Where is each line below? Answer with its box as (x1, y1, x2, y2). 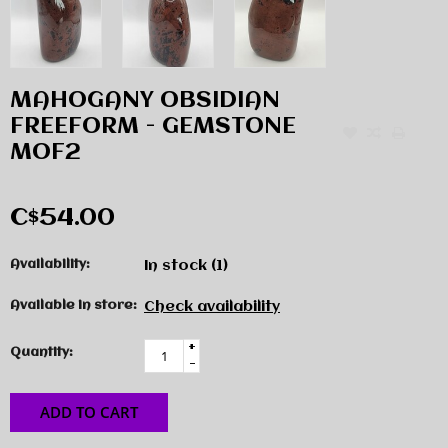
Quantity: (10, 345, 73, 359)
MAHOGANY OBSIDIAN (10, 89, 280, 114)
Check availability (144, 299, 280, 316)
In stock (144, 258, 211, 275)
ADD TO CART (40, 401, 138, 422)
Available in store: (10, 299, 137, 313)
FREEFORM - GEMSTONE (10, 115, 296, 140)
